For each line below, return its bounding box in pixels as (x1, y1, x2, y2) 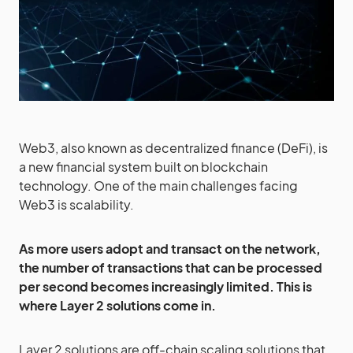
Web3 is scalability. (19, 196, 134, 213)
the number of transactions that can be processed (19, 259, 322, 276)
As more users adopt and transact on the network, (19, 240, 321, 257)
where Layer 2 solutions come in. (19, 297, 216, 314)
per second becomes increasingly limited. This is (19, 278, 312, 295)
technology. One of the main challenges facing (19, 177, 298, 194)
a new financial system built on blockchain (19, 158, 268, 175)
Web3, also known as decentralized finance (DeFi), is (19, 139, 328, 156)
